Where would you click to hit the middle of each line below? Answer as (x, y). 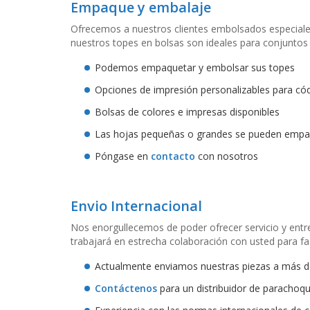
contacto (173, 156)
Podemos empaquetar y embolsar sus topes (195, 67)
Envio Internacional (136, 206)
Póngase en (123, 156)
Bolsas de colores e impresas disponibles (187, 111)
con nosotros (227, 156)
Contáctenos (126, 288)
